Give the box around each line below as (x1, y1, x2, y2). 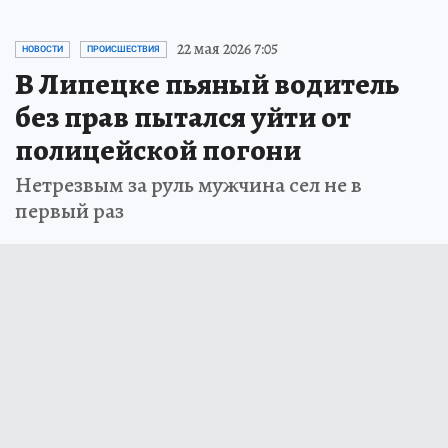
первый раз (15, 196, 124, 227)
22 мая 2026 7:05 (177, 38, 278, 61)
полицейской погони (15, 130, 301, 171)
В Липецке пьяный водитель (15, 64, 399, 105)
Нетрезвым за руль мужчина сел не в (15, 170, 362, 201)
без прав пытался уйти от (15, 97, 351, 138)
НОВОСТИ (22, 44, 63, 55)
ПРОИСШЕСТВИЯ (87, 44, 160, 55)
